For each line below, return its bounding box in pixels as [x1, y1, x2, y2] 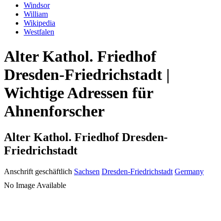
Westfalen [24, 28, 54, 37]
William [24, 10, 48, 19]
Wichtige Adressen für [4, 83, 153, 102]
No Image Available [4, 181, 66, 190]
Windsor [24, 1, 50, 10]
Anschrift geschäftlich [4, 167, 72, 176]
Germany [175, 167, 204, 176]
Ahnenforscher [4, 102, 105, 120]
